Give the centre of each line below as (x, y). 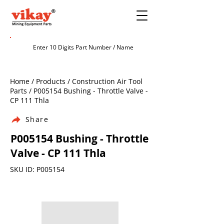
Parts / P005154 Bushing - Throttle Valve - (79, 91)
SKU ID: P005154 (37, 169)
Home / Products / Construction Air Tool (76, 81)
